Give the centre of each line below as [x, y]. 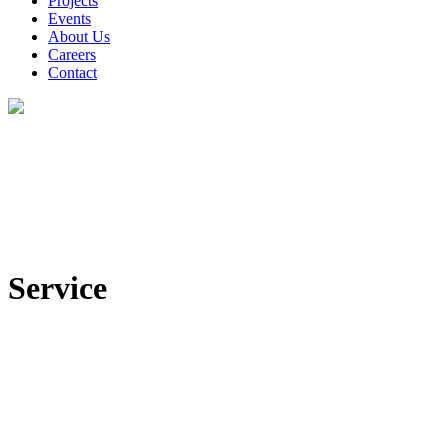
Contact [72, 72]
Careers [72, 54]
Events [69, 18]
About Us [79, 36]
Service [57, 288]
